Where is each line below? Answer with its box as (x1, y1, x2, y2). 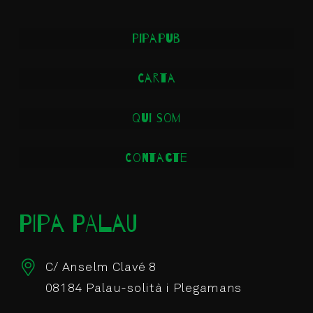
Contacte (125, 150, 188, 165)
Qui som (131, 110, 182, 125)
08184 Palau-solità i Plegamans (45, 282, 242, 295)
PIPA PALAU (19, 210, 138, 238)
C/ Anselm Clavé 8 (45, 261, 156, 274)
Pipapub (131, 31, 182, 45)
